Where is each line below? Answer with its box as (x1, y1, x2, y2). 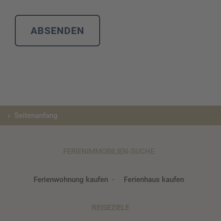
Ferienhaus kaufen (123, 175, 184, 184)
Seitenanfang (14, 111, 58, 120)
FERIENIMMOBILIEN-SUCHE (63, 147, 154, 156)
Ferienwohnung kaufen (33, 175, 108, 184)
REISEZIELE (92, 203, 129, 213)
